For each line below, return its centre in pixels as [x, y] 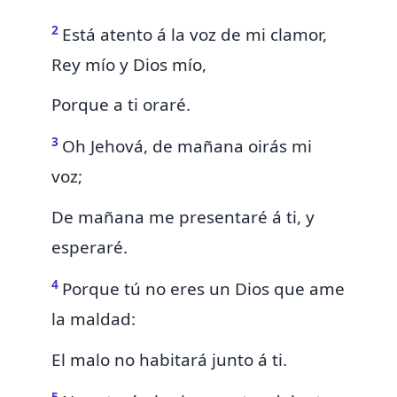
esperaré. [90, 248]
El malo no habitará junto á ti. [169, 359]
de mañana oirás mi [232, 147]
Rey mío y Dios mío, [129, 64]
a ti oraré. [152, 105]
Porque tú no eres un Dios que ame [203, 289]
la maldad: [93, 319]
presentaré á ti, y [245, 218]
